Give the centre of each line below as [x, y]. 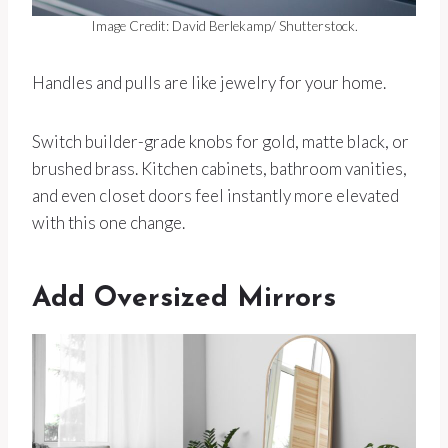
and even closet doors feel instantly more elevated [215, 196]
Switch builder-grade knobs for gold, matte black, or [220, 142]
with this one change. [108, 223]
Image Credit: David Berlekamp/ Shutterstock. [224, 26]
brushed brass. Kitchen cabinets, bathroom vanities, [219, 169]
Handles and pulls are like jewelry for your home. [209, 83]
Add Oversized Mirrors [184, 299]
